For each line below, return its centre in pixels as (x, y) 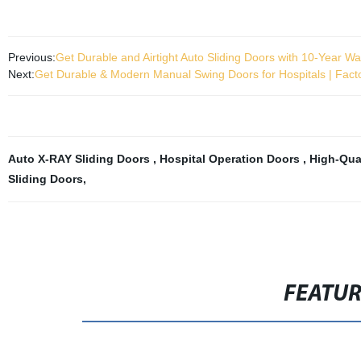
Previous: (31, 57)
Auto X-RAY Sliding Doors (80, 159)
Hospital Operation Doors (231, 159)
